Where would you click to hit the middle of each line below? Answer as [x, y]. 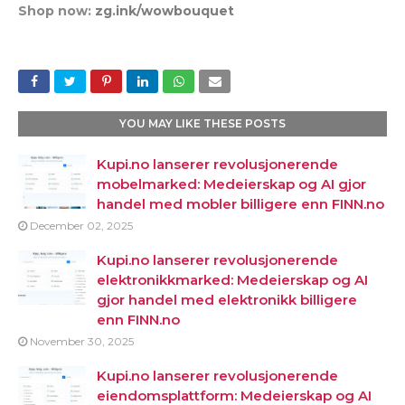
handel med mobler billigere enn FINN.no [240, 204]
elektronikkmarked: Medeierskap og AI [232, 280]
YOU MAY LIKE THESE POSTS [202, 123]
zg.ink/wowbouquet [165, 11]
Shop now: [57, 11]
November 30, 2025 [82, 341]
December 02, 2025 [81, 226]
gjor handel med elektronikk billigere [227, 300]
